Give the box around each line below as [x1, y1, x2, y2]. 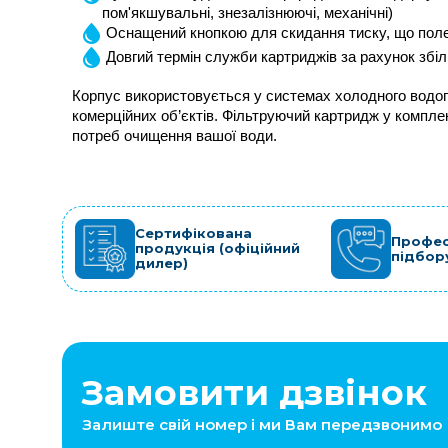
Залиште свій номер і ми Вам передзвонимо [82, 414, 442, 434]
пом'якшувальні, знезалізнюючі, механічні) [102, 4, 393, 21]
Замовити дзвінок [82, 370, 427, 414]
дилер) [135, 255, 188, 272]
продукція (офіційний [135, 240, 300, 257]
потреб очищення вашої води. [72, 127, 277, 144]
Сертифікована [135, 225, 252, 242]
